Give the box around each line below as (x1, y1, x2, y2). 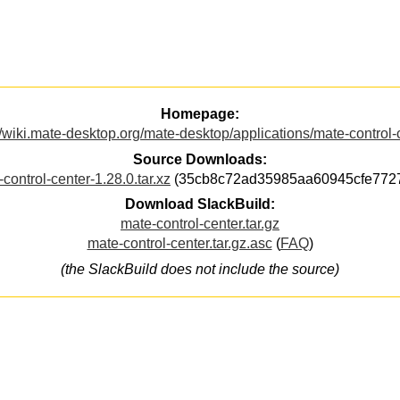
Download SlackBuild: (125, 196, 275, 212)
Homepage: (161, 106, 239, 122)
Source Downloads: (133, 151, 267, 167)
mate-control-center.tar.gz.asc (87, 236, 272, 252)
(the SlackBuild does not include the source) (61, 261, 339, 277)
